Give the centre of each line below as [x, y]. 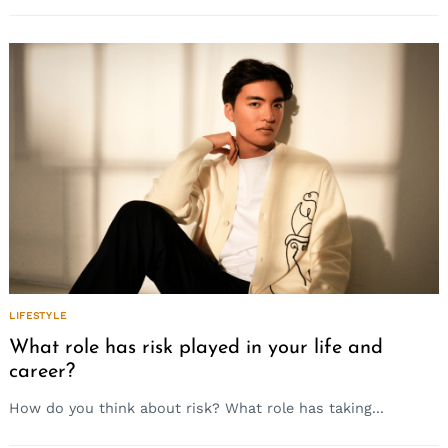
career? [42, 372]
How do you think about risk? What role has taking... [196, 407]
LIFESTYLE [38, 315]
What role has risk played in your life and [196, 348]
